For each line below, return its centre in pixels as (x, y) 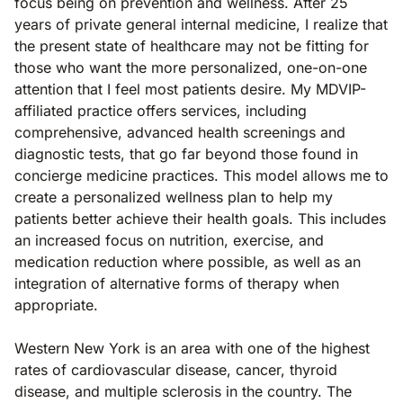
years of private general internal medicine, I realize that (201, 24)
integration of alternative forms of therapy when (177, 283)
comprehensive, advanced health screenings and (180, 132)
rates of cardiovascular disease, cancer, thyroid (176, 370)
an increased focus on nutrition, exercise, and (169, 240)
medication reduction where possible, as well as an (188, 262)
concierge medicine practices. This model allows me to (201, 175)
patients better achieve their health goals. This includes (200, 219)
